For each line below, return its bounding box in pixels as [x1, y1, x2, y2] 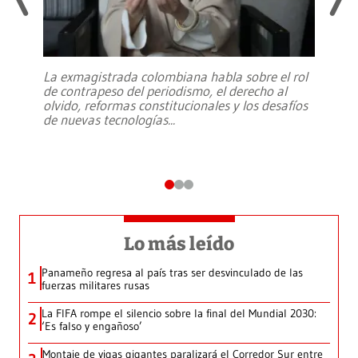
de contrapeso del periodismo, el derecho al [43, 82, 287, 100]
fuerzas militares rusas [42, 278, 149, 293]
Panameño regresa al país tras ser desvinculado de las [42, 265, 303, 280]
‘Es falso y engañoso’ [42, 319, 142, 334]
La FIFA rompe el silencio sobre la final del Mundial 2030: [42, 306, 316, 321]
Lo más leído [123, 233, 235, 256]
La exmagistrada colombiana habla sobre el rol [43, 68, 308, 86]
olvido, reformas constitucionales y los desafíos [43, 97, 308, 114]
